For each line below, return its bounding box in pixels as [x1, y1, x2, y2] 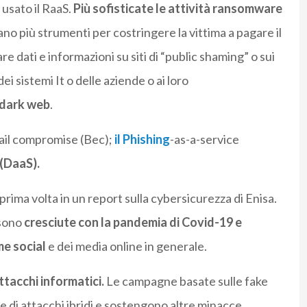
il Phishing [114, 132, 170, 147]
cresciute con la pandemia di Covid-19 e [23, 214, 242, 230]
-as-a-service [169, 132, 239, 147]
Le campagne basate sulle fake [103, 273, 268, 289]
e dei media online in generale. [45, 238, 207, 254]
